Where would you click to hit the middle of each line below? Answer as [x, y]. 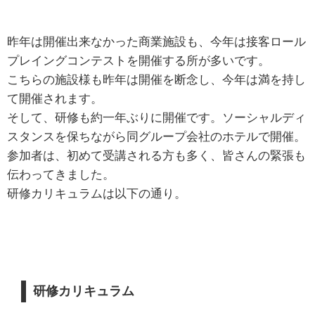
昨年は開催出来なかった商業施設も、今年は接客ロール [156, 42]
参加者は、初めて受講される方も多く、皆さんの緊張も [156, 156]
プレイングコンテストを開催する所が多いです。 [139, 61]
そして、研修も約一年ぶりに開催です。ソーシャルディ [156, 118]
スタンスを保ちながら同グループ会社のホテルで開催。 [156, 137]
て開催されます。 [55, 99]
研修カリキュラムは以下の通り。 [97, 194]
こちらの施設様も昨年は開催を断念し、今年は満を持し [156, 80]
